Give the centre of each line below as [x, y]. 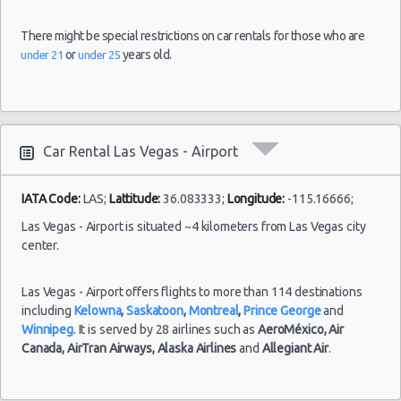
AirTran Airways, [111, 348]
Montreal [213, 310]
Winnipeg [47, 329]
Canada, [43, 348]
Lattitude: [135, 198]
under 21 [42, 54]
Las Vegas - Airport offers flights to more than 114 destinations [192, 291]
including [48, 310]
